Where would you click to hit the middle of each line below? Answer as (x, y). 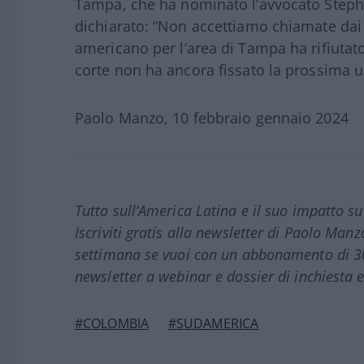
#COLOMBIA (112, 324)
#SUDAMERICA (213, 324)
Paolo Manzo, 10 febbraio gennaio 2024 (212, 118)
